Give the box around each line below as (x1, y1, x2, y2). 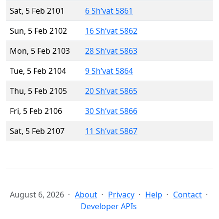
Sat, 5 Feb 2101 (10, 5, 65, 17)
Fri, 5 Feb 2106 (10, 106, 62, 117)
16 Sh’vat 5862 (85, 25, 137, 37)
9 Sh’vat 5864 (85, 66, 133, 77)
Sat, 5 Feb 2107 (10, 126, 65, 137)
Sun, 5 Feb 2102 (10, 25, 67, 37)
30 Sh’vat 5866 (85, 106, 137, 117)
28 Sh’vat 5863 (85, 45, 137, 57)
